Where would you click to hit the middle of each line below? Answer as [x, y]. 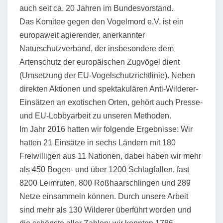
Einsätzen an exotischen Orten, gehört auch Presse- [111, 102]
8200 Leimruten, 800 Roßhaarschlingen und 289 [105, 183]
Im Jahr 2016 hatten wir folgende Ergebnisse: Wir [106, 129]
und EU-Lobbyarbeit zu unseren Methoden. [95, 115]
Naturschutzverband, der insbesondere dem [97, 48]
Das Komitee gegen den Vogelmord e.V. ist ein [102, 21]
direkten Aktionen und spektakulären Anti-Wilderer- [109, 89]
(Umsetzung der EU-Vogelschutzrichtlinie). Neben [107, 75]
